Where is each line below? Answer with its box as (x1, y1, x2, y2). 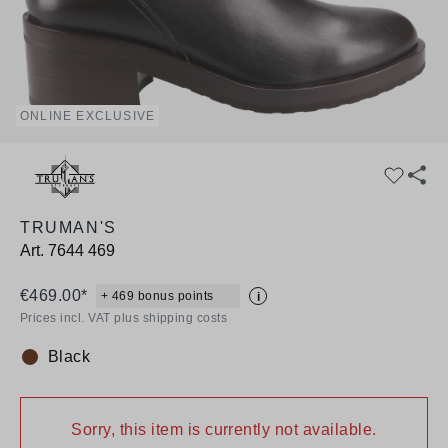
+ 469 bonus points (100, 288, 214, 303)
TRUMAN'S (20, 218, 117, 236)
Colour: (19, 358, 75, 376)
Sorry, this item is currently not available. (71, 420, 377, 438)
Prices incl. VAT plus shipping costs (20, 310, 228, 325)
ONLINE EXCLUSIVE (20, 109, 156, 123)
